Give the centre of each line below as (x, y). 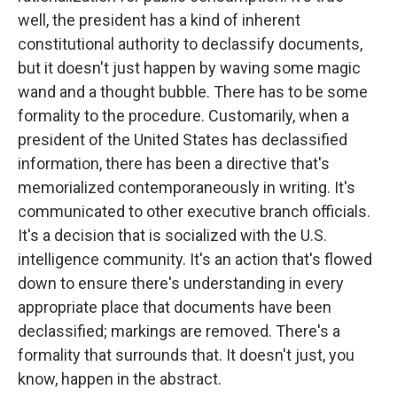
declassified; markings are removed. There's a (179, 331)
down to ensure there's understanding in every (181, 283)
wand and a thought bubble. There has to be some (193, 92)
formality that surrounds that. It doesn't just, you (186, 355)
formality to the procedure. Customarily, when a (183, 116)
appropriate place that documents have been (175, 307)
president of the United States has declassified (183, 140)
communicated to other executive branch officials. (194, 211)
